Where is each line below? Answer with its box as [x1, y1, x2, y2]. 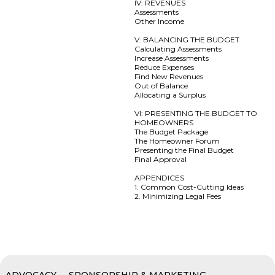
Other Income [134, 17, 185, 26]
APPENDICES [134, 173, 185, 182]
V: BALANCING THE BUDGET [134, 35, 240, 44]
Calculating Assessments [134, 44, 222, 53]
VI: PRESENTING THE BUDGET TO [134, 109, 258, 118]
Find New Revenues [134, 72, 204, 81]
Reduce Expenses [134, 63, 195, 72]
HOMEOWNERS [134, 118, 194, 127]
